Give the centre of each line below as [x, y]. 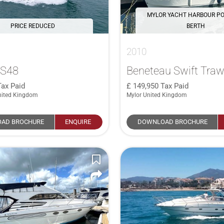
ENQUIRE [78, 121]
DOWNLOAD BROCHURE [173, 121]
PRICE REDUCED [32, 26]
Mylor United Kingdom [156, 95]
